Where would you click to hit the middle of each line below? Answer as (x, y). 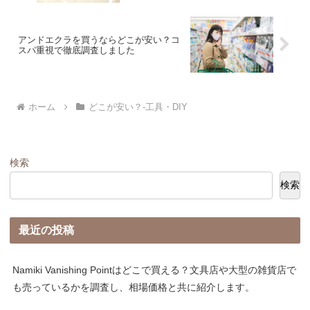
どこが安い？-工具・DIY (138, 107)
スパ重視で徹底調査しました (76, 50)
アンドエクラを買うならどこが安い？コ (99, 39)
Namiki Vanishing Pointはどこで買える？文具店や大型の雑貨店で (155, 270)
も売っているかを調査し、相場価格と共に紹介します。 (134, 287)
